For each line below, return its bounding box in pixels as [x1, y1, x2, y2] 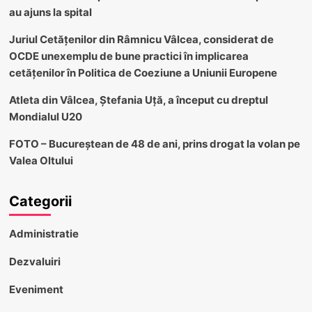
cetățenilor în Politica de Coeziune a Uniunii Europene [8, 65, 277, 79]
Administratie [8, 226, 79, 240]
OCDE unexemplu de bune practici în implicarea [8, 49, 249, 63]
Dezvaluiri [8, 254, 61, 268]
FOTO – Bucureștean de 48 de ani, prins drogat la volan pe [8, 136, 300, 150]
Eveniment [8, 282, 63, 296]
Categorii [8, 192, 72, 210]
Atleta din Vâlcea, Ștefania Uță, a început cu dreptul [8, 93, 268, 107]
